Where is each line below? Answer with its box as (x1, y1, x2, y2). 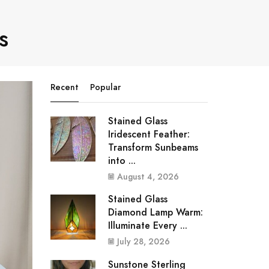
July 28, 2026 (116, 235, 170, 248)
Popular (89, 80, 121, 93)
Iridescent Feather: (107, 127, 190, 141)
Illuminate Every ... (107, 219, 187, 233)
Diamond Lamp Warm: (107, 205, 203, 220)
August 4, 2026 (116, 170, 179, 183)
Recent (50, 80, 79, 93)
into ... (107, 153, 136, 168)
